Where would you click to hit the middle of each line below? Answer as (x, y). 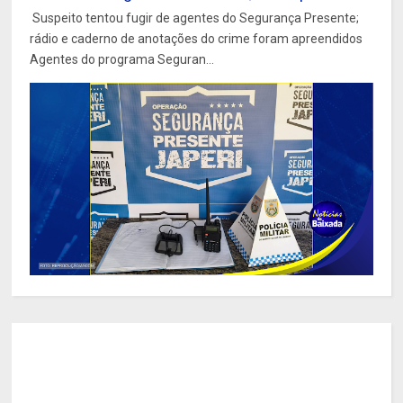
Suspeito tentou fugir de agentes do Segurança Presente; (195, 18)
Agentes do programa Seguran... (122, 59)
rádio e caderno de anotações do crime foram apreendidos (197, 38)
